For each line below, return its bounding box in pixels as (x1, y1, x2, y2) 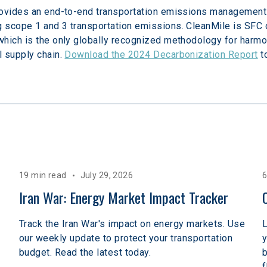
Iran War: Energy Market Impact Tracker (19, 186, 228, 208)
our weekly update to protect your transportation (19, 232, 233, 244)
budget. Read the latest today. (19, 246, 151, 258)
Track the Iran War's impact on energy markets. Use (19, 218, 246, 229)
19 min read (19, 170, 67, 180)
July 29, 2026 (80, 170, 133, 180)
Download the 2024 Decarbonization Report (64, 48, 258, 60)
